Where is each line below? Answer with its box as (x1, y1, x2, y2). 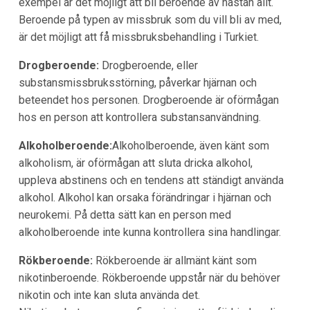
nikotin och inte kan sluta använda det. (18, 289, 200, 302)
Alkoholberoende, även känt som (111, 139, 269, 153)
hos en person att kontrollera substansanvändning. (18, 111, 261, 125)
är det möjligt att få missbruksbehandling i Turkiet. (18, 30, 259, 44)
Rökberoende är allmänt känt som (92, 254, 257, 268)
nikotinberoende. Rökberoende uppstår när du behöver (18, 271, 280, 285)
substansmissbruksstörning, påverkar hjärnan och (18, 76, 257, 90)
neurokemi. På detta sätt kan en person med (18, 208, 231, 222)
